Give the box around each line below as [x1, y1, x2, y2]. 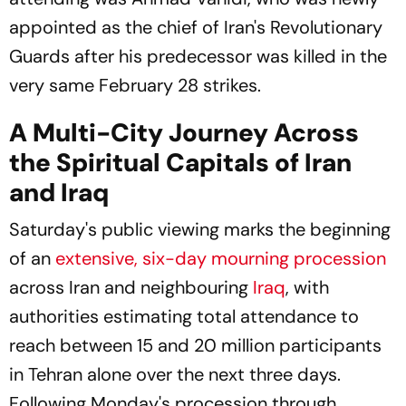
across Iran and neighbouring [9, 275, 253, 299]
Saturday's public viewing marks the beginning [9, 217, 391, 241]
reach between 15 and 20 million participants [9, 333, 382, 357]
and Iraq [9, 176, 109, 209]
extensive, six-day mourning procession [55, 246, 386, 270]
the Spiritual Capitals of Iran [9, 146, 352, 179]
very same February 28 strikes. [9, 73, 261, 97]
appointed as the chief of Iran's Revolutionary [9, 15, 382, 39]
